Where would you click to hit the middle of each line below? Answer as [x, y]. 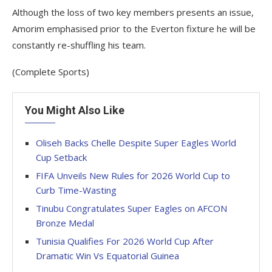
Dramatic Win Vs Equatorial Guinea [107, 256]
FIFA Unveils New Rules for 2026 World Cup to [133, 175]
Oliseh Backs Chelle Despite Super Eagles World [136, 143]
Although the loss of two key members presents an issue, [133, 12]
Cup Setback [61, 157]
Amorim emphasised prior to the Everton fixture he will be [134, 29]
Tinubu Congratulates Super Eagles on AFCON [131, 208]
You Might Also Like [75, 110]
